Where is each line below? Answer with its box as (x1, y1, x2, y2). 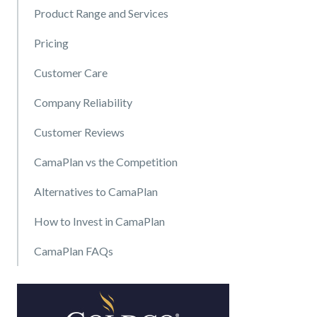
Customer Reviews (34, 125, 127, 139)
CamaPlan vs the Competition (34, 154, 178, 168)
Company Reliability (34, 95, 132, 109)
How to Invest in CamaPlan (34, 214, 165, 228)
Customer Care (34, 65, 110, 79)
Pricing (34, 35, 69, 50)
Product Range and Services (34, 6, 171, 20)
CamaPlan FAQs (34, 243, 113, 258)
